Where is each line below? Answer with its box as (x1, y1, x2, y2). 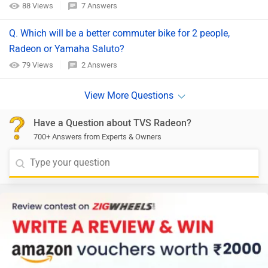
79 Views (22, 60, 55, 69)
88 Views (22, 1, 55, 10)
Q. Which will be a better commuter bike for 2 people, (9, 28, 230, 39)
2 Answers (81, 60, 117, 69)
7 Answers (81, 1, 117, 10)
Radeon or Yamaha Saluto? (9, 43, 124, 54)
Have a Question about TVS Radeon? (33, 117, 191, 129)
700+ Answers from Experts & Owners (33, 132, 162, 141)
